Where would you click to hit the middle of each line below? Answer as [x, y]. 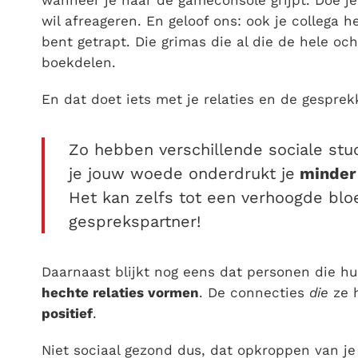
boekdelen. [79, 63]
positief [67, 314]
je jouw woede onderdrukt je [182, 174]
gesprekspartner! [135, 222]
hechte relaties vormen [120, 293]
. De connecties [254, 293]
